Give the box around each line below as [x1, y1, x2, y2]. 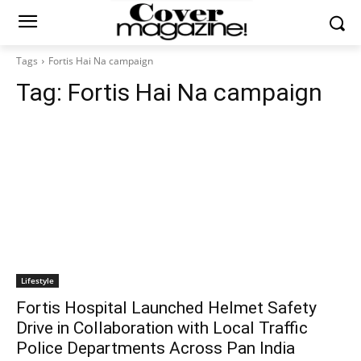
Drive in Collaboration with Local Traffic [16, 318, 308, 338]
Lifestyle [21, 275, 54, 286]
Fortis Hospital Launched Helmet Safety [16, 298, 317, 317]
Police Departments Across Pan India [16, 338, 295, 358]
